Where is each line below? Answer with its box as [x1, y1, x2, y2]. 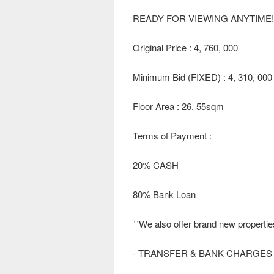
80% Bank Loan [133, 188, 196, 201]
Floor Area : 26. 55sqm [133, 100, 224, 113]
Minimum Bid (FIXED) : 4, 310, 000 [133, 70, 272, 84]
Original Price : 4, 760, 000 [133, 41, 238, 54]
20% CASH [133, 158, 179, 172]
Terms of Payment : [133, 129, 212, 143]
